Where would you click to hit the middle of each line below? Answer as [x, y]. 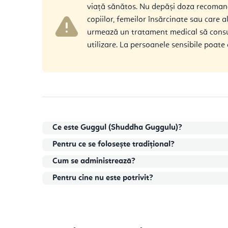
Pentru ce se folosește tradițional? [113, 144]
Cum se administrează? [94, 161]
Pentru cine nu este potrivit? [103, 178]
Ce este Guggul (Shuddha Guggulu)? [117, 127]
